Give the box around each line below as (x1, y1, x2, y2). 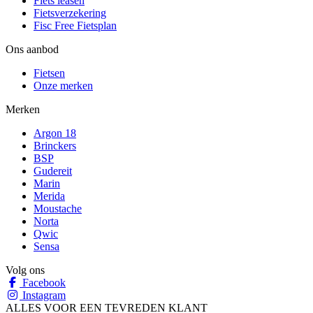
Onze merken (34, 80, 93, 92)
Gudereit (34, 165, 72, 177)
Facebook (20, 277, 66, 289)
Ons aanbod (6, 43, 59, 56)
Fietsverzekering (34, 7, 106, 20)
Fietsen (34, 67, 65, 80)
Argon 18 (34, 127, 76, 140)
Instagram (20, 289, 66, 302)
